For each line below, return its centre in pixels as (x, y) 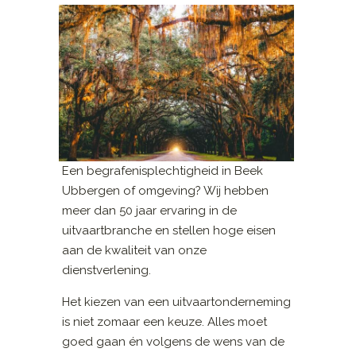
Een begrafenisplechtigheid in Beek (163, 170)
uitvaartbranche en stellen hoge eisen (169, 230)
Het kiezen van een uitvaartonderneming (177, 302)
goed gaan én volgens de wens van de (174, 341)
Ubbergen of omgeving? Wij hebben (166, 190)
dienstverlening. (107, 270)
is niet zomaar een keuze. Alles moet (165, 321)
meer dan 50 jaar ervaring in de (150, 210)
